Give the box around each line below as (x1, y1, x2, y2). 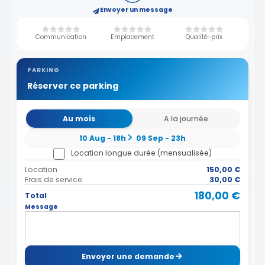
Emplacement (110, 33, 154, 42)
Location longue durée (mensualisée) (71, 147, 212, 158)
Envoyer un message (99, 5, 173, 15)
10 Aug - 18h (79, 132, 126, 143)
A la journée (163, 114, 208, 124)
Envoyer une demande (82, 251, 175, 262)
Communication (35, 33, 86, 42)
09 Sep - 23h (136, 132, 186, 143)
